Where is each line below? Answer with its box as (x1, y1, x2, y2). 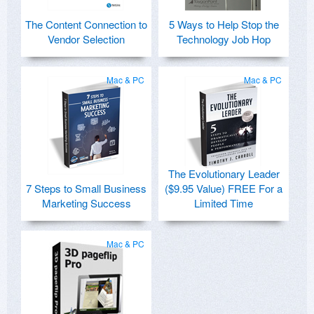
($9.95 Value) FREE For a (165, 181, 282, 196)
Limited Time (194, 196, 253, 211)
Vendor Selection (48, 32, 125, 47)
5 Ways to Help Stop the (168, 17, 279, 32)
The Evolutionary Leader (168, 166, 280, 182)
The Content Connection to (25, 17, 147, 32)
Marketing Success (41, 196, 131, 211)
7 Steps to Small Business (26, 181, 146, 196)
